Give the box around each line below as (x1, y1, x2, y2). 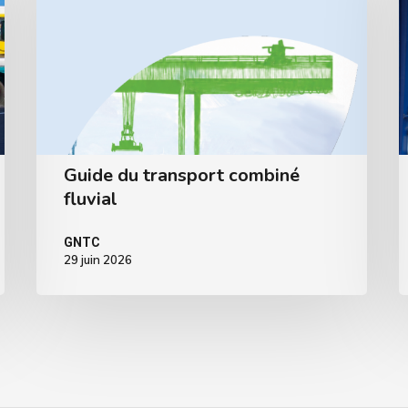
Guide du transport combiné (64, 162, 301, 188)
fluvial (64, 186, 118, 211)
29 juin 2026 (64, 251, 133, 267)
